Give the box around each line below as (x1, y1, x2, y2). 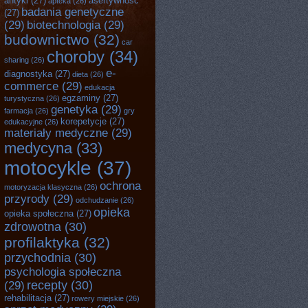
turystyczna (4, 94, 44, 102)
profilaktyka (4, 234, 80, 250)
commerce (4, 80, 58, 92)
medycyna (4, 140, 72, 157)
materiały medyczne (4, 126, 108, 139)
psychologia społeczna (4, 265, 121, 278)
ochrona (100, 179, 141, 192)
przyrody (4, 192, 49, 205)
